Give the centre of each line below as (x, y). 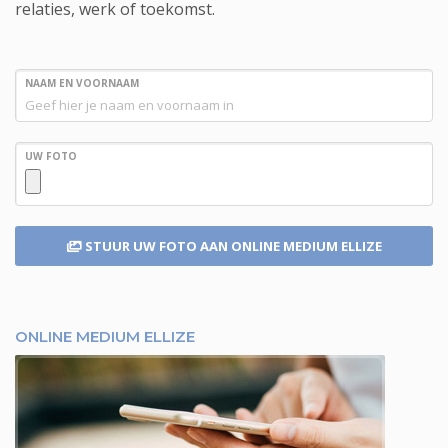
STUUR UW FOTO (140, 246)
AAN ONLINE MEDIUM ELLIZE (290, 246)
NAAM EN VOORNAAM (82, 83)
